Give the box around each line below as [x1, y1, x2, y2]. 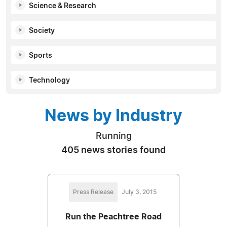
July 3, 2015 [121, 188, 157, 195]
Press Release [72, 188, 113, 195]
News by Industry [45, 107, 182, 124]
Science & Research [29, 2, 96, 10]
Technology [29, 77, 70, 84]
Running [95, 131, 132, 141]
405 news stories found [61, 145, 166, 155]
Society [29, 27, 55, 34]
